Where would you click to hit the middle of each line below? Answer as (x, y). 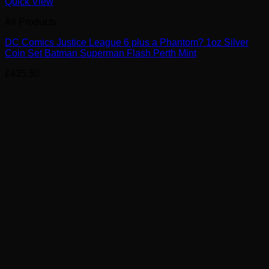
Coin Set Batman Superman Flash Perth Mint (101, 53)
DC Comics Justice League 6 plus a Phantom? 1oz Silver (127, 42)
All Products (31, 22)
